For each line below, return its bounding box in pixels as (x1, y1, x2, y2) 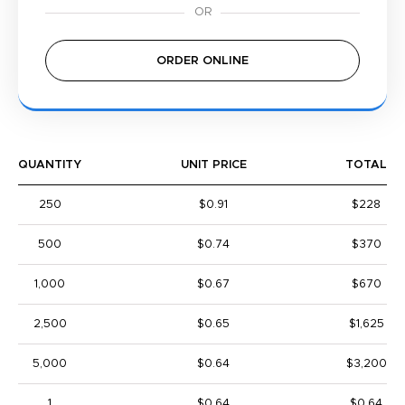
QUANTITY (18, 159, 81, 171)
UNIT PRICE (180, 159, 247, 171)
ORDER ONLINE (156, 55, 249, 67)
